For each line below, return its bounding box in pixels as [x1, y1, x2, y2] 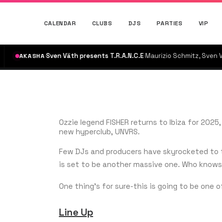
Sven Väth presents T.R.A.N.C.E [20, 52, 118, 60]
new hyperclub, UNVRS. [58, 127, 140, 136]
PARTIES [157, 19, 183, 27]
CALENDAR [44, 19, 76, 27]
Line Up [58, 206, 93, 219]
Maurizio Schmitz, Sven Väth [119, 52, 208, 60]
